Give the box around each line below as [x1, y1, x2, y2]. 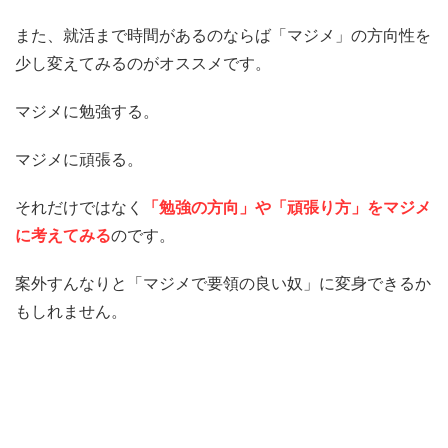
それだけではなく [15, 197, 143, 218]
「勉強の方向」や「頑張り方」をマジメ [143, 197, 431, 218]
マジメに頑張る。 [15, 149, 143, 170]
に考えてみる [15, 225, 111, 246]
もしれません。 [15, 301, 127, 322]
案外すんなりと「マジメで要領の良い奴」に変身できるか [15, 273, 431, 294]
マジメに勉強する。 [15, 101, 159, 122]
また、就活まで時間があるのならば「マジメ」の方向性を [15, 25, 431, 46]
